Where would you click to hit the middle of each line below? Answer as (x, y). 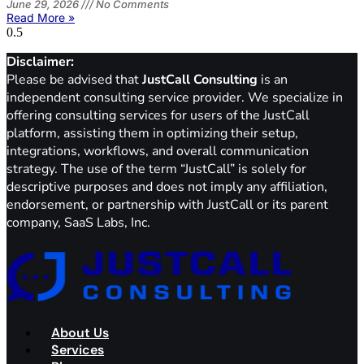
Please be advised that (74, 79)
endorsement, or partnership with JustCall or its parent (167, 204)
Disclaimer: (40, 61)
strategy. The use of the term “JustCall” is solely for (156, 169)
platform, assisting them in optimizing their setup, (152, 133)
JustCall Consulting (200, 79)
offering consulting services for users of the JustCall (158, 115)
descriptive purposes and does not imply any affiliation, (167, 186)
